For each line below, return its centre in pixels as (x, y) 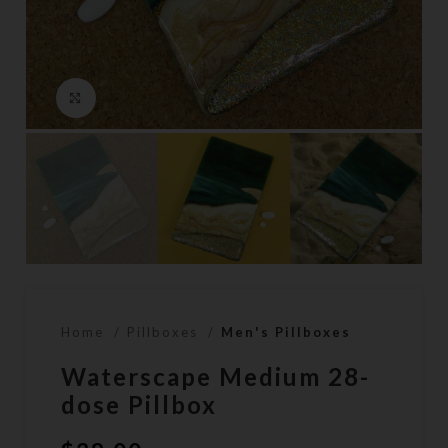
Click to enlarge (162, 97)
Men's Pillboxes (286, 332)
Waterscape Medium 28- (216, 377)
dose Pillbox (139, 405)
